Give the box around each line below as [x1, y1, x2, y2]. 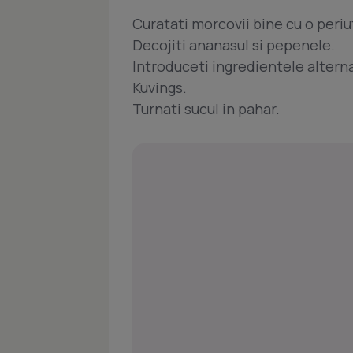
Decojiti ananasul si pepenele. [132, 35, 335, 54]
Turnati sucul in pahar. [132, 98, 280, 118]
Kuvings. [132, 77, 187, 97]
